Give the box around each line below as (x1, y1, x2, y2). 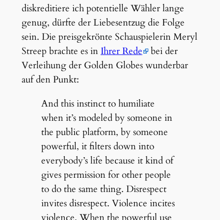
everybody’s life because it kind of (41, 154, 173, 167)
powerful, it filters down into (41, 139, 154, 153)
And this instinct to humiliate (41, 97, 155, 110)
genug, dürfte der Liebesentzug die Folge (21, 16, 185, 29)
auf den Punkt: (21, 73, 79, 86)
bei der (148, 45, 178, 58)
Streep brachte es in (21, 45, 101, 58)
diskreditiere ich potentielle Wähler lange (21, 2, 184, 15)
